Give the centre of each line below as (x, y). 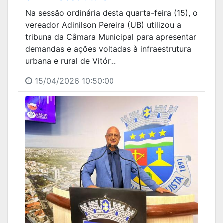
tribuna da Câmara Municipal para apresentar (111, 37)
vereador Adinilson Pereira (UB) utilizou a (103, 25)
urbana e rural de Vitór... (71, 60)
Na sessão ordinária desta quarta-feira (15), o (111, 13)
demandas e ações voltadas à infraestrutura (108, 49)
